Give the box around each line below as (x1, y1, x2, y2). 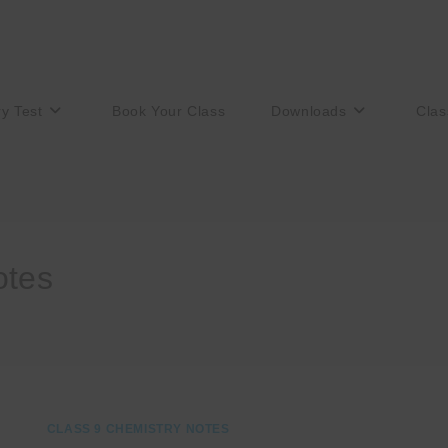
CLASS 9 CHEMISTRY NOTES (46, 422, 230, 436)
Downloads (271, 103, 347, 119)
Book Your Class (112, 103, 226, 119)
